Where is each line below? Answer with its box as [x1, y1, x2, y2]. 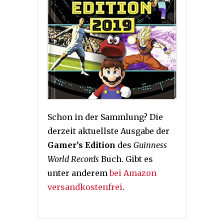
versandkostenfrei [47, 181, 122, 192]
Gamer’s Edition [47, 139, 115, 150]
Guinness [133, 139, 167, 150]
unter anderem [47, 167, 109, 178]
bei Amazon [109, 167, 156, 178]
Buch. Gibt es [99, 153, 153, 164]
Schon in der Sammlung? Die [47, 111, 163, 122]
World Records [47, 153, 99, 164]
